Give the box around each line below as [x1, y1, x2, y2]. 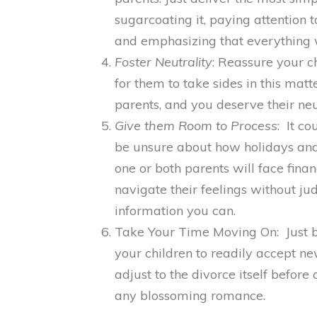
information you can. [115, 202, 236, 219]
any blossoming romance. [115, 287, 265, 304]
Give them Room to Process [115, 117, 277, 134]
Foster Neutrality [115, 54, 212, 70]
